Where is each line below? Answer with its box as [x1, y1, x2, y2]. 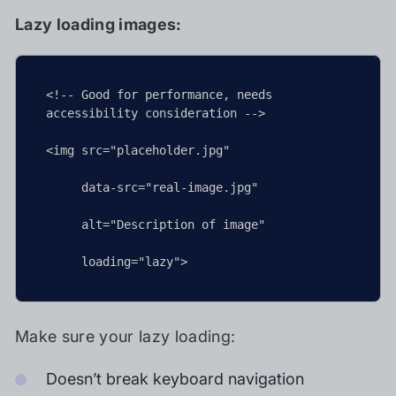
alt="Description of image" [46, 217, 265, 232]
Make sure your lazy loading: [15, 327, 236, 346]
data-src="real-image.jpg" [46, 180, 258, 194]
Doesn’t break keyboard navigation [46, 369, 304, 388]
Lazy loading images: [15, 15, 182, 34]
